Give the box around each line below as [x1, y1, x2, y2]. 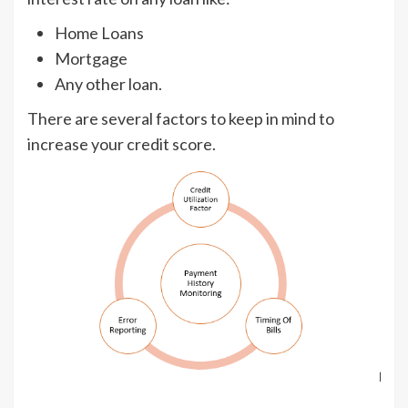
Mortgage [55, 48, 127, 69]
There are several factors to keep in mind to [27, 108, 334, 129]
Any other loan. [55, 74, 162, 95]
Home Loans [55, 23, 144, 44]
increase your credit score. [27, 134, 216, 155]
